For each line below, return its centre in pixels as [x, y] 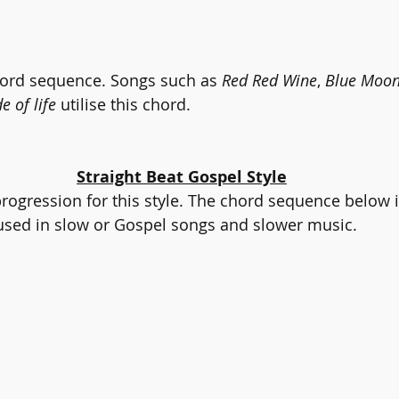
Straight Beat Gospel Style [182, 176]
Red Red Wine [269, 80]
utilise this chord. [123, 104]
